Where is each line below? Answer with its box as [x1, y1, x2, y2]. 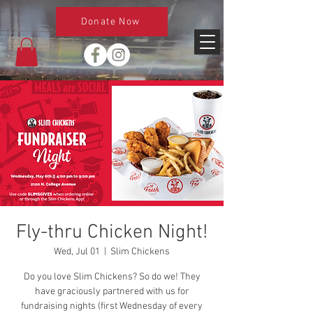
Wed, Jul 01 [54, 245, 100, 258]
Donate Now [80, 15, 140, 28]
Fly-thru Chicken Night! [16, 220, 208, 245]
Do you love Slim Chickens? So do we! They [23, 270, 201, 283]
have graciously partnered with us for [34, 285, 189, 298]
